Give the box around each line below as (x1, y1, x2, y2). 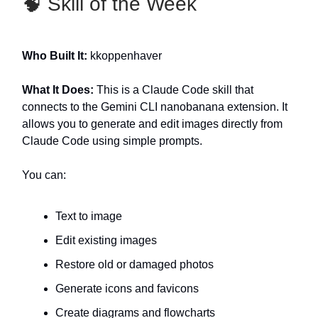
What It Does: (22, 84, 97, 96)
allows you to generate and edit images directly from (22, 118, 283, 130)
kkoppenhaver (90, 50, 162, 62)
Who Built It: (22, 50, 90, 62)
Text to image (55, 210, 122, 222)
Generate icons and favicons (55, 283, 199, 295)
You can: (22, 169, 66, 181)
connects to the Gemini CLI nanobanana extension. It (22, 101, 287, 113)
